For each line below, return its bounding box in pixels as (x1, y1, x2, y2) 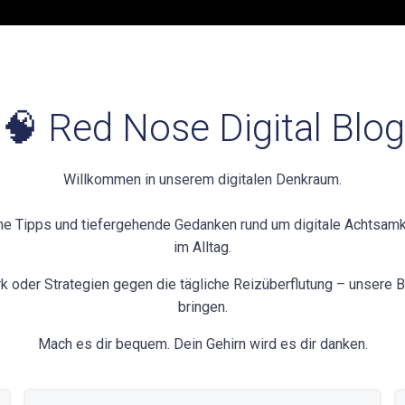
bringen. (177, 298, 228, 316)
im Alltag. (174, 239, 231, 256)
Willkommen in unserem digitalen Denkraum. (63, 171, 342, 188)
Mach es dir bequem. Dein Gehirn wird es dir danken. (37, 335, 368, 353)
